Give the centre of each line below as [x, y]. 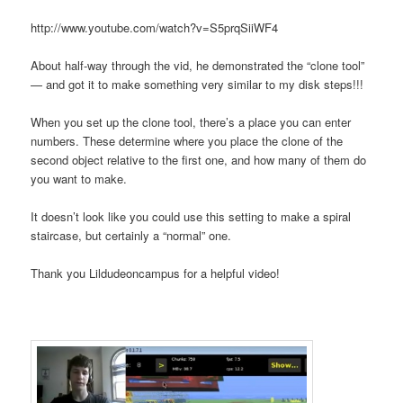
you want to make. [79, 179]
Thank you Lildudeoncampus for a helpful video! [156, 273]
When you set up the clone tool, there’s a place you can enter [191, 122]
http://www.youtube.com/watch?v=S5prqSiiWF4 [155, 27]
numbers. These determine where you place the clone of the [187, 141]
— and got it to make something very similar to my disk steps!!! [197, 84]
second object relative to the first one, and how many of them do [199, 160]
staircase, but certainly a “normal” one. [131, 236]
